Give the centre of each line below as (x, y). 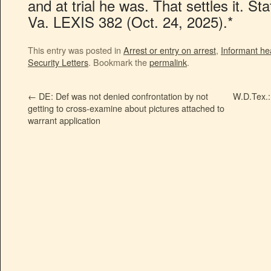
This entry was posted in (76, 50)
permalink (168, 62)
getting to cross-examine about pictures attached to (126, 108)
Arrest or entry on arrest (170, 50)
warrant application (64, 120)
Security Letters (58, 62)
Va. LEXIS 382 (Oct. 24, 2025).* (130, 21)
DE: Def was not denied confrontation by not (122, 96)
